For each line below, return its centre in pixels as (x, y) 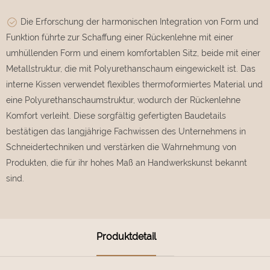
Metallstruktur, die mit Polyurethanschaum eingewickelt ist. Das (131, 68)
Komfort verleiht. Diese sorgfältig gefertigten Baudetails (116, 115)
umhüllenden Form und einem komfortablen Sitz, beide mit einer (133, 53)
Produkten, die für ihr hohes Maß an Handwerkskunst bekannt (127, 162)
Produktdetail (126, 237)
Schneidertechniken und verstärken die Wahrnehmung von (121, 147)
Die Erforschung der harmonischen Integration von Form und (138, 21)
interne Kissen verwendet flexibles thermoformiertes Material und (134, 84)
